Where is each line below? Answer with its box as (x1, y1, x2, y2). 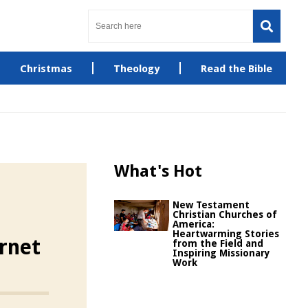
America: (173, 219, 214, 230)
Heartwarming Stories (173, 228, 279, 239)
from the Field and (173, 238, 263, 249)
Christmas (19, 63, 72, 75)
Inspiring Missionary (173, 247, 270, 258)
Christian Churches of (173, 209, 277, 220)
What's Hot (114, 162, 202, 181)
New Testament (173, 199, 250, 210)
